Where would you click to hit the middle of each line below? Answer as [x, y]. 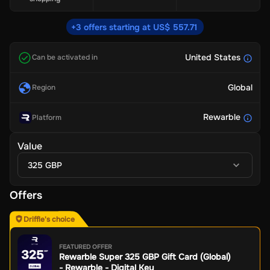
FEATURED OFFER [86, 247]
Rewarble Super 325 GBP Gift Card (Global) [145, 257]
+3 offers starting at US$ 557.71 [134, 27]
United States [213, 58]
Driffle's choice [49, 219]
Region [44, 88]
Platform [47, 117]
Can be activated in [65, 58]
